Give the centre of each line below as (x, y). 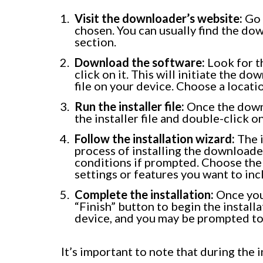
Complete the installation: (144, 195)
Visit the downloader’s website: (159, 18)
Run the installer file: (129, 107)
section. (95, 42)
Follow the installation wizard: (155, 139)
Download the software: (140, 63)
